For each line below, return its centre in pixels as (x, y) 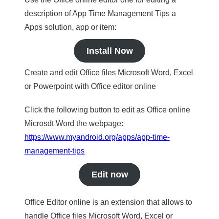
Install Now (109, 51)
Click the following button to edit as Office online (107, 110)
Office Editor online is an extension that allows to (108, 202)
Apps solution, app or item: (70, 27)
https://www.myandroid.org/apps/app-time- (97, 137)
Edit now (109, 175)
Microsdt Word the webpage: (74, 123)
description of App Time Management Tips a (100, 13)
